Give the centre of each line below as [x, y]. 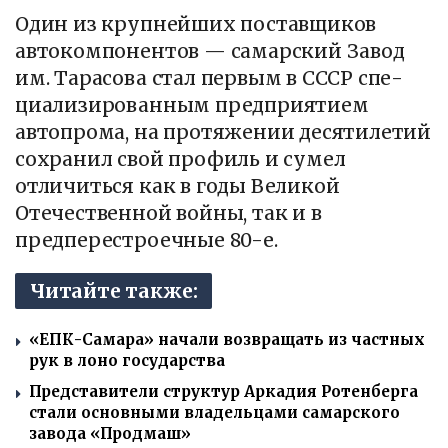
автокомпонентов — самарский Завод [210, 50]
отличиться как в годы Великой [177, 185]
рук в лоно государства [127, 361]
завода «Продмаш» [110, 434]
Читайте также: [114, 291]
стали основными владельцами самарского [214, 413]
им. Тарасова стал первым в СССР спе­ [209, 77]
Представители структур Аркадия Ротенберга [223, 392]
